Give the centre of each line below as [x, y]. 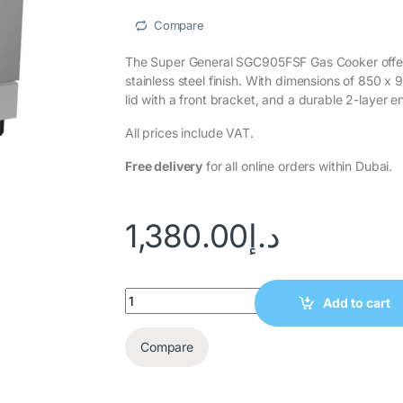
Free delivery [164, 166]
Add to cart [357, 303]
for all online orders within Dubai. [298, 166]
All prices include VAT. [189, 132]
